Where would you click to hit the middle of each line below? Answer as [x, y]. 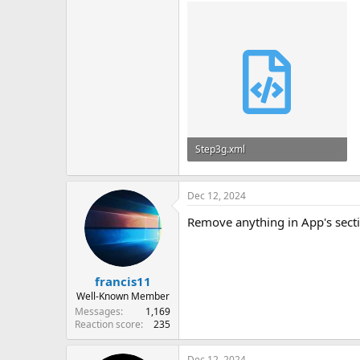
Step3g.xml [220, 149]
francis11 [123, 281]
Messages [98, 311]
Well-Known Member [123, 296]
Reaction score [108, 324]
